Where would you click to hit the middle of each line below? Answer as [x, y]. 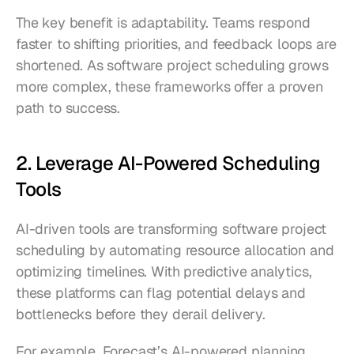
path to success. [68, 108]
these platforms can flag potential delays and [161, 293]
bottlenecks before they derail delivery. [141, 314]
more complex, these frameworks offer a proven [169, 87]
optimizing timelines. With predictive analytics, [164, 272]
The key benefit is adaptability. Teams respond [163, 23]
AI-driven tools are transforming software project [171, 229]
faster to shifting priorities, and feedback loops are [176, 44]
